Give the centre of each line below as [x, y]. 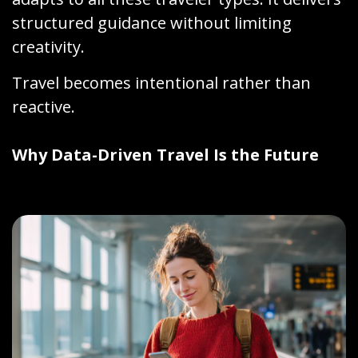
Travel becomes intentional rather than [161, 82]
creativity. [48, 46]
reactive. [44, 106]
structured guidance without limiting [152, 22]
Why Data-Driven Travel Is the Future [165, 154]
